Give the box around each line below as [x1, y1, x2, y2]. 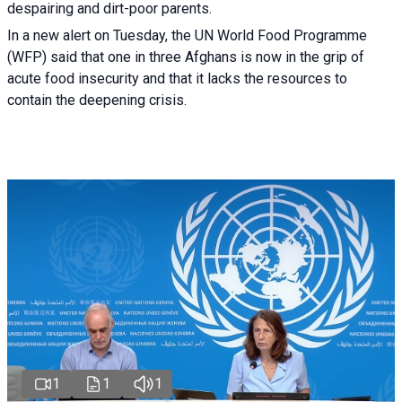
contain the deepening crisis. [7, 92, 187, 109]
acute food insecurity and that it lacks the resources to [7, 70, 347, 88]
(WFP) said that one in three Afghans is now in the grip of [7, 48, 364, 66]
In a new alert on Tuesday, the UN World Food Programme [7, 27, 367, 45]
